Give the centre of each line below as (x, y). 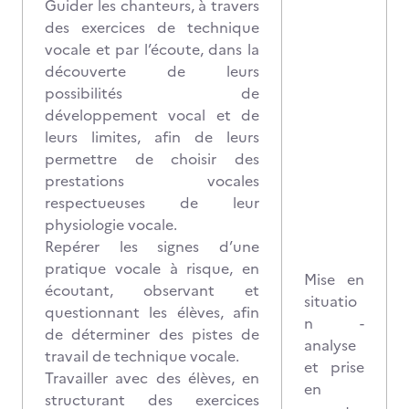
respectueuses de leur (152, 203)
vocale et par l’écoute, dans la (152, 49)
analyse (330, 345)
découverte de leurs (152, 71)
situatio (330, 301)
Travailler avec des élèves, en (152, 378)
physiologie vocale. (111, 225)
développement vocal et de (152, 115)
